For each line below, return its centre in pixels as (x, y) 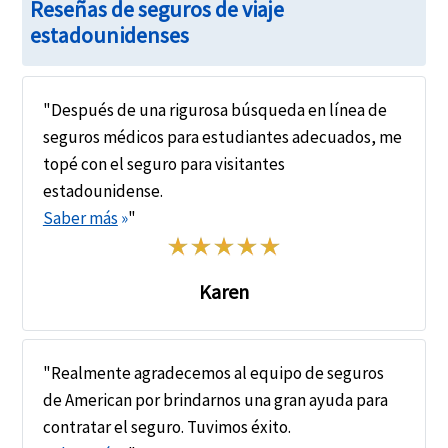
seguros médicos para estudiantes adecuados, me (222, 137)
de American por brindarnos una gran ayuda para (215, 400)
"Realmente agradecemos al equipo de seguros (213, 373)
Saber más (80, 218)
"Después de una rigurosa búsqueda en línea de (214, 110)
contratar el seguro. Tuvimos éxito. (166, 427)
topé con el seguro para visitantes (163, 164)
